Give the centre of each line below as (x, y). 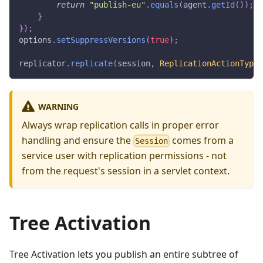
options (35, 40)
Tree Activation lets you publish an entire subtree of (124, 254)
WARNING (58, 106)
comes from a (202, 140)
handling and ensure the (77, 140)
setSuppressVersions (101, 40)
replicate (92, 63)
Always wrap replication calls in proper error (120, 125)
